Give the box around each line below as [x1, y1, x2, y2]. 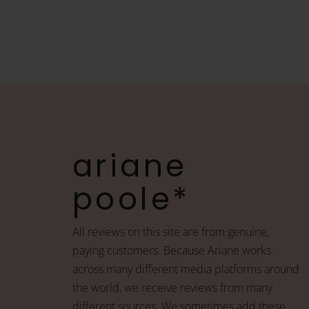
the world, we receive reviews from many [72, 279, 273, 295]
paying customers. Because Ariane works [72, 242, 272, 258]
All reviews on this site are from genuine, [72, 223, 270, 239]
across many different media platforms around [72, 261, 300, 277]
